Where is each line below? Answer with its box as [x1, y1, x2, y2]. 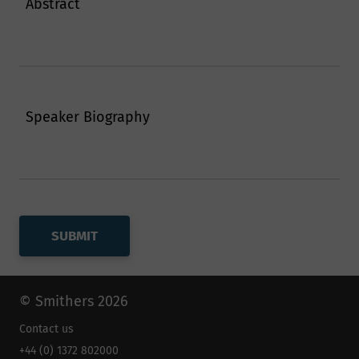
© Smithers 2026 [19, 292, 128, 311]
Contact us [19, 322, 74, 337]
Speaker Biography [26, 108, 150, 127]
